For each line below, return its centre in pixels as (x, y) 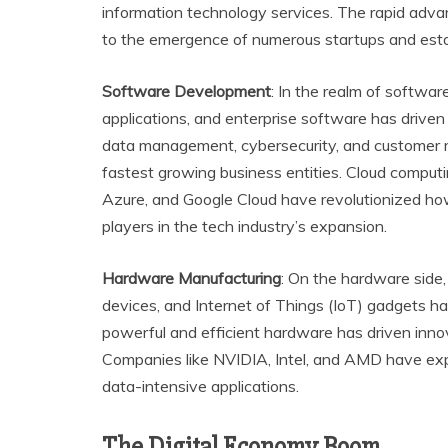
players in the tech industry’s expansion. (244, 226)
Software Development (186, 91)
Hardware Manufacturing (191, 278)
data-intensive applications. (200, 386)
